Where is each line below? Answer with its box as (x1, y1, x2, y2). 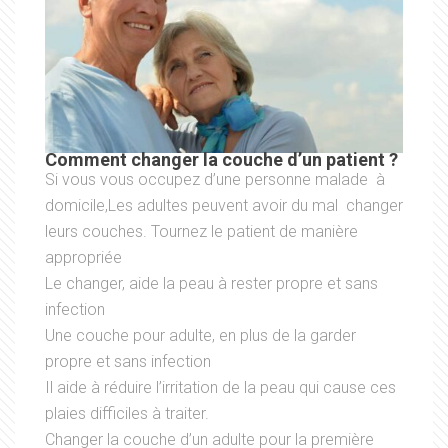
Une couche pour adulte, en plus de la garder (45, 326, 356, 346)
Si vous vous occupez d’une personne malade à (45, 170, 385, 190)
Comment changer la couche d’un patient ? (45, 149, 398, 171)
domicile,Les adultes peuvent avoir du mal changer (45, 196, 403, 216)
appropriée (45, 248, 122, 268)
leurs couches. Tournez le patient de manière (45, 222, 358, 242)
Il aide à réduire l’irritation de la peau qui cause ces (45, 378, 396, 398)
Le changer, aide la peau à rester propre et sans (45, 274, 378, 294)
